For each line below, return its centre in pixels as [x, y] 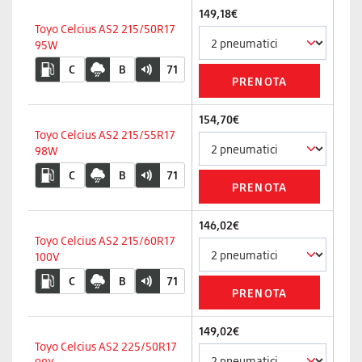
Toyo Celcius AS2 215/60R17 [105, 240]
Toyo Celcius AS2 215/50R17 [105, 29]
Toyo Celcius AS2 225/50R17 [106, 346]
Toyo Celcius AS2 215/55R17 [105, 135]
